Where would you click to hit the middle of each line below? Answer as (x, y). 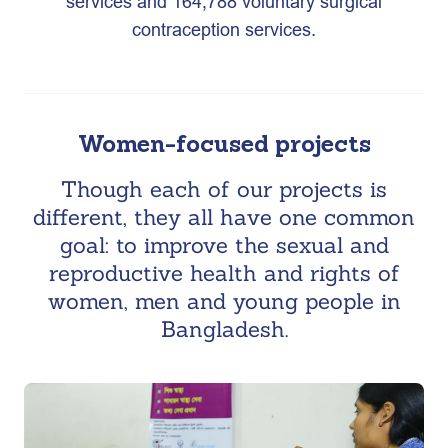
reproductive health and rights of (224, 273)
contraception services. (224, 29)
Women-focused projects (224, 143)
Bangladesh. (224, 329)
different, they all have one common (224, 217)
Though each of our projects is (224, 189)
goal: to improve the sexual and (224, 245)
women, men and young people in (224, 301)
